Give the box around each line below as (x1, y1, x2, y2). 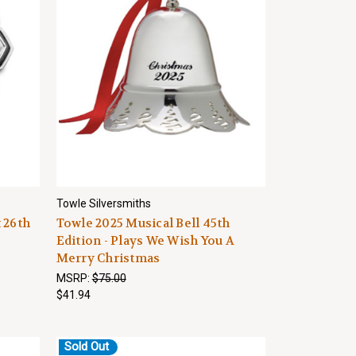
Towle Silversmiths (56, 197, 151, 210)
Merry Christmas (56, 250, 161, 266)
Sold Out (64, 339, 109, 354)
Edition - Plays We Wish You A (56, 233, 234, 249)
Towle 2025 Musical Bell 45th (56, 215, 230, 231)
